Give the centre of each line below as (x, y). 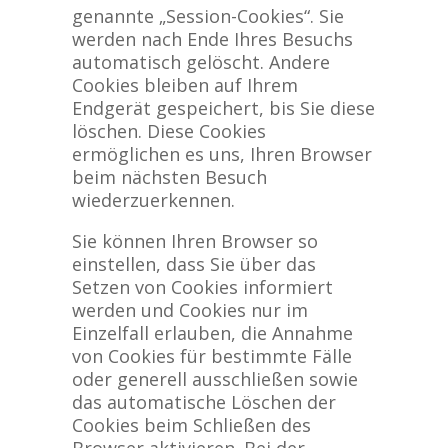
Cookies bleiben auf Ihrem (184, 85)
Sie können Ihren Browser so (194, 241)
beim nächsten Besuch (169, 177)
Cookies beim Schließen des (191, 425)
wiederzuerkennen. (153, 200)
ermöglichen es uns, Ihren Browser (221, 154)
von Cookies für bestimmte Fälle (211, 356)
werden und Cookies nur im (189, 310)
